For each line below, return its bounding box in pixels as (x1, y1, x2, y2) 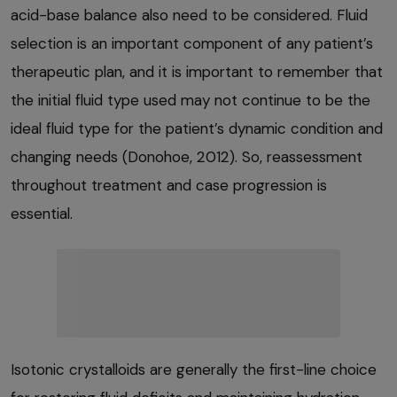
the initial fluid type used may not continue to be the (11, 90, 370, 111)
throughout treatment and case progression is (11, 175, 327, 196)
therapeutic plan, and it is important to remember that (11, 62, 383, 82)
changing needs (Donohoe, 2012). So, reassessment (11, 147, 362, 167)
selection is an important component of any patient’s (11, 34, 373, 54)
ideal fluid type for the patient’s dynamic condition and (11, 119, 383, 139)
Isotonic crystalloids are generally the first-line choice (11, 360, 377, 380)
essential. (11, 204, 73, 224)
